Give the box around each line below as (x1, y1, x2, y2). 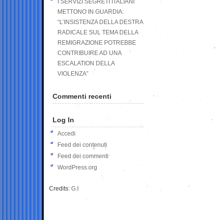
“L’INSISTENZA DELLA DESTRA (57, 18, 143, 26)
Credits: (49, 185, 71, 192)
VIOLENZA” (57, 70, 88, 77)
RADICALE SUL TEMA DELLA (57, 28, 138, 36)
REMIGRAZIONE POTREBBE (57, 39, 136, 46)
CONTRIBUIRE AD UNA (57, 49, 121, 56)
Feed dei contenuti (57, 141, 107, 148)
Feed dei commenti (57, 152, 109, 160)
